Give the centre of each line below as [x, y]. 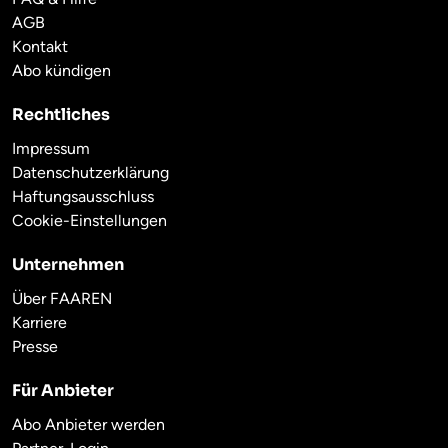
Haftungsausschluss [83, 196]
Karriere [39, 322]
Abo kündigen [61, 70]
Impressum [51, 148]
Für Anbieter [63, 390]
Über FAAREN [62, 298]
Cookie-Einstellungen [89, 220]
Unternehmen [68, 264]
